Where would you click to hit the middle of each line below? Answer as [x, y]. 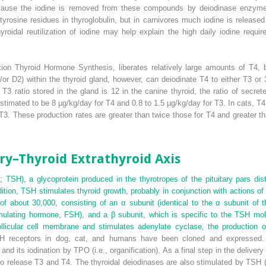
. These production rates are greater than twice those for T [109, 115]
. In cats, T [242, 103]
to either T [228, 79]
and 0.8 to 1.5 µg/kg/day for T [167, 103]
